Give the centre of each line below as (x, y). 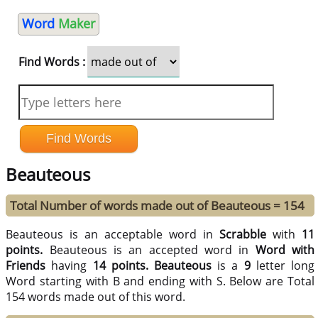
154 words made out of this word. (96, 297)
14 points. (120, 266)
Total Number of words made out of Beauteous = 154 (158, 206)
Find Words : (51, 62)
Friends (26, 266)
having (69, 266)
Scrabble (243, 235)
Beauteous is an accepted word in (152, 250)
